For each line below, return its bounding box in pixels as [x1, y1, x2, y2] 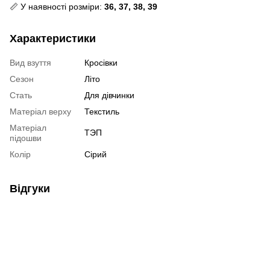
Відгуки [10, 182, 50, 195]
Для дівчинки [84, 90, 134, 100]
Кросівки [84, 57, 118, 67]
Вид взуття [10, 57, 51, 67]
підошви [10, 133, 42, 143]
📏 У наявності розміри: [10, 1, 104, 11]
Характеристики [10, 32, 96, 45]
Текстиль [84, 106, 119, 116]
